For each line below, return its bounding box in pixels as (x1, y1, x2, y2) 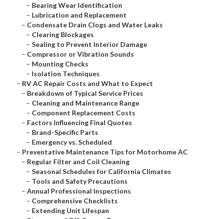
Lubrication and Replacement (32, 11, 127, 20)
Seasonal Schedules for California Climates (32, 167, 172, 176)
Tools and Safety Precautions (32, 177, 128, 186)
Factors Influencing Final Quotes (27, 118, 132, 127)
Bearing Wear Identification (32, 1, 123, 10)
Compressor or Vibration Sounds (27, 50, 134, 59)
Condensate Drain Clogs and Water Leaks (27, 21, 163, 29)
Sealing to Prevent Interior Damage (32, 40, 148, 49)
